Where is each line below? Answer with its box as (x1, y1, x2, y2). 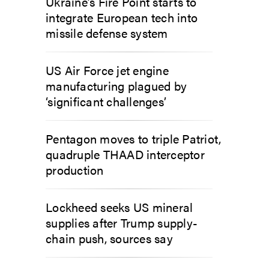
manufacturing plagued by (46, 77, 187, 94)
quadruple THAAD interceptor (46, 145, 205, 163)
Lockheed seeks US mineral (46, 198, 193, 216)
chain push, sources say (46, 229, 173, 247)
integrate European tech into (46, 8, 198, 26)
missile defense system (46, 24, 168, 41)
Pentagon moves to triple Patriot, (46, 130, 222, 147)
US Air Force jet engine (46, 61, 169, 79)
